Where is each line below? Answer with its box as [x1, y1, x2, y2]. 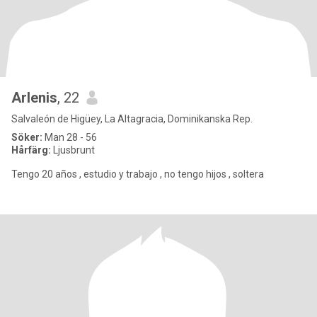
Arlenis [11, 89, 57, 106]
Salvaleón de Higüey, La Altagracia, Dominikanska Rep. [11, 113, 253, 125]
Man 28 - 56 [42, 132, 97, 143]
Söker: [11, 132, 42, 143]
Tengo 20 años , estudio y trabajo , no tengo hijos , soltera [11, 168, 264, 180]
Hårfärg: [11, 144, 51, 156]
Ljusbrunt [51, 144, 95, 156]
